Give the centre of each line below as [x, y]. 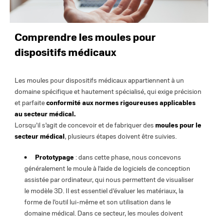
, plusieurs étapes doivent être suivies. [121, 137]
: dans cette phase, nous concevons [127, 158]
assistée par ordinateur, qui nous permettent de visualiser [109, 180]
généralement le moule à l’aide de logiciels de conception [107, 169]
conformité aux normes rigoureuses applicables [121, 103]
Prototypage [54, 158]
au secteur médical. [45, 114]
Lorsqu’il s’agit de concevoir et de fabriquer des [85, 126]
